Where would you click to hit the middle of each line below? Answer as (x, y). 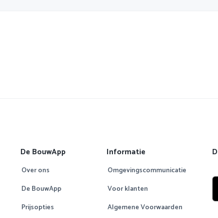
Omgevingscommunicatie (147, 171)
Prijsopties (37, 208)
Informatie (126, 152)
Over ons (35, 171)
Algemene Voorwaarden (145, 208)
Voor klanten (128, 189)
